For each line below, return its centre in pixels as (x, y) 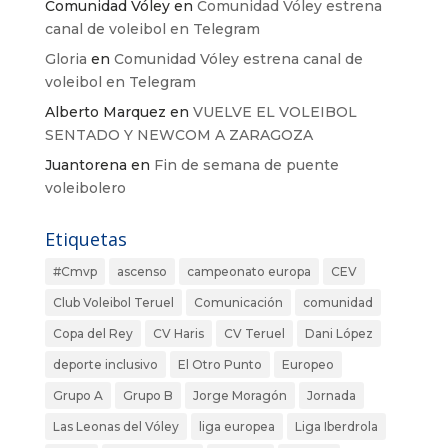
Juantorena (85, 164)
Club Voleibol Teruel (113, 302)
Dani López (338, 333)
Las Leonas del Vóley (115, 426)
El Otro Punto (219, 364)
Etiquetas (85, 238)
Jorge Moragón (239, 395)
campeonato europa (248, 271)
